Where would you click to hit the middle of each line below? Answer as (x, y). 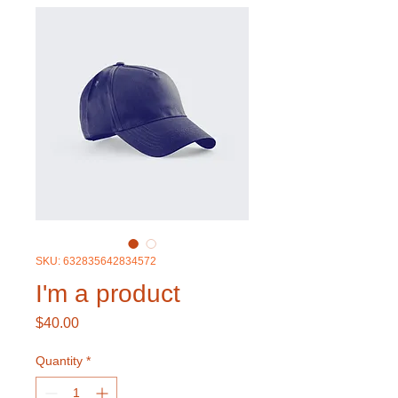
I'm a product (108, 293)
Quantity (59, 360)
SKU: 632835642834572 (96, 261)
